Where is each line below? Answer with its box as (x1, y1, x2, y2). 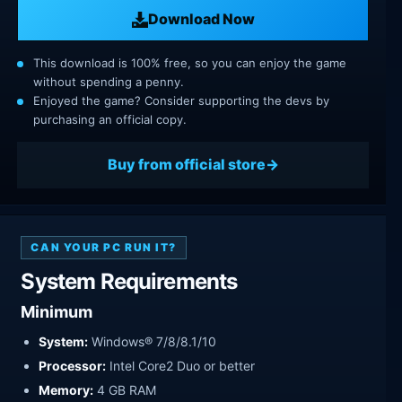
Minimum (21, 302, 93, 322)
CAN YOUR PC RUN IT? (31, 240, 178, 255)
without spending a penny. (33, 74, 184, 89)
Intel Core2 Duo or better (106, 358, 256, 374)
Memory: (39, 382, 94, 398)
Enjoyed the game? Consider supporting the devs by (33, 92, 329, 108)
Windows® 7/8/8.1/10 (88, 334, 217, 350)
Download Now (147, 10, 255, 29)
